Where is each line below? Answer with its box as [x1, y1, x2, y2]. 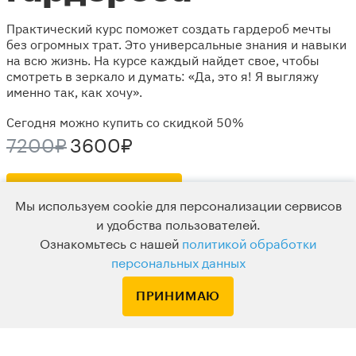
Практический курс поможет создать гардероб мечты [6, 20, 331, 37]
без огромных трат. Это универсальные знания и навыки [6, 36, 346, 52]
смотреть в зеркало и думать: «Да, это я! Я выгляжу [6, 68, 319, 84]
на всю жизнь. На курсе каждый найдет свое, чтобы [6, 52, 319, 68]
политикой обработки [182, 238, 316, 251]
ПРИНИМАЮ [135, 290, 221, 303]
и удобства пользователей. [95, 219, 261, 232]
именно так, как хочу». [6, 83, 142, 100]
